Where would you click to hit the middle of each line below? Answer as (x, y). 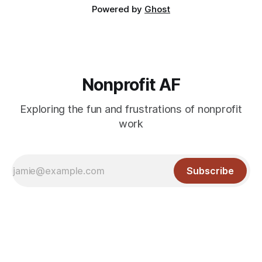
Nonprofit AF (131, 85)
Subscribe (210, 171)
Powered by (118, 9)
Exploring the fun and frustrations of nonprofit (131, 109)
